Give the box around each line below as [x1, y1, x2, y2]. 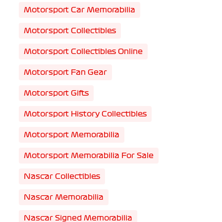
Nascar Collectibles [23, 172, 100, 181]
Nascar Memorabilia [23, 193, 104, 202]
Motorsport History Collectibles [23, 110, 147, 118]
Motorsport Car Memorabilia [23, 5, 135, 14]
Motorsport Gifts [23, 89, 89, 98]
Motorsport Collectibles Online [23, 47, 143, 56]
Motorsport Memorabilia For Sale [23, 151, 154, 160]
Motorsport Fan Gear [23, 68, 107, 77]
